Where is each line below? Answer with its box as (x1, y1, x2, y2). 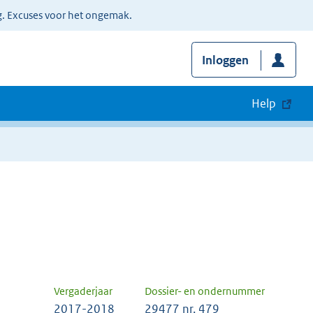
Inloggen (201, 52, 249, 68)
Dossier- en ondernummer (145, 284, 265, 298)
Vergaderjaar (54, 284, 112, 298)
